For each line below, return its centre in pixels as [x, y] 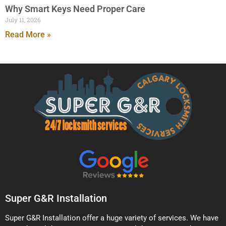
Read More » [28, 34]
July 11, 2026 [23, 19]
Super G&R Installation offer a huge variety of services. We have [112, 218]
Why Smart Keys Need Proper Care [75, 9]
